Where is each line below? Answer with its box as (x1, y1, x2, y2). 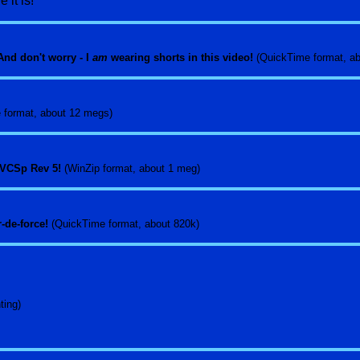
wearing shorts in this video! (111, 51, 256, 63)
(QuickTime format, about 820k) (51, 218, 202, 230)
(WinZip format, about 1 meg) (64, 162, 203, 174)
